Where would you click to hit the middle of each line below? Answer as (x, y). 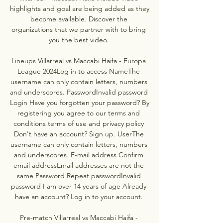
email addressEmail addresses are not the (79, 165)
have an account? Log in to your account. (80, 196)
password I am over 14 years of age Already (79, 186)
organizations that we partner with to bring (79, 29)
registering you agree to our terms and (79, 113)
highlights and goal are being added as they (80, 8)
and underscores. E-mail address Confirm (79, 155)
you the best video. (80, 40)
